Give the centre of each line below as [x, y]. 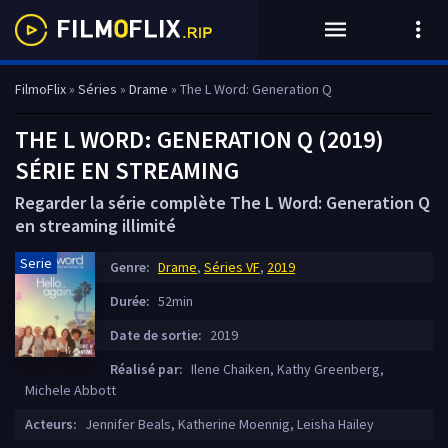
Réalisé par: [146, 369]
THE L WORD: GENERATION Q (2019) [199, 139]
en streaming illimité [95, 225]
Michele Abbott [70, 390]
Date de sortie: [156, 335]
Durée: [130, 301]
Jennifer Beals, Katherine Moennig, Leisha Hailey [228, 424]
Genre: [130, 267]
